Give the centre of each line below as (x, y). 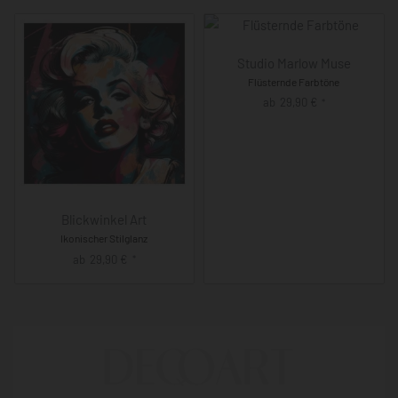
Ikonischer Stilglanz (104, 239)
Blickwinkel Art (104, 220)
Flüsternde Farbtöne (294, 81)
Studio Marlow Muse (294, 63)
